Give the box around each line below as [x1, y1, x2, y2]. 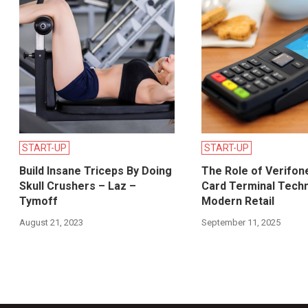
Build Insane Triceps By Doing [19, 164, 173, 178]
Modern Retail [201, 195, 274, 208]
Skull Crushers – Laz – [19, 179, 137, 193]
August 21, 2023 [19, 217, 84, 228]
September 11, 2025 [201, 217, 280, 228]
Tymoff [19, 195, 58, 208]
